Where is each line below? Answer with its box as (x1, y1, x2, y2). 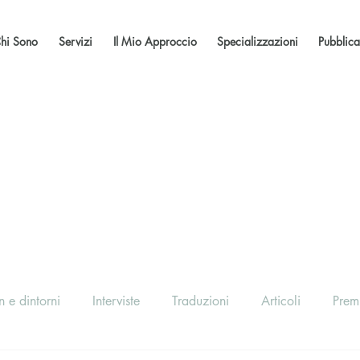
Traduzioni (172, 292, 229, 309)
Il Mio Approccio (113, 34, 198, 49)
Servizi (59, 34, 93, 49)
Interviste (92, 292, 140, 309)
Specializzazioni (217, 34, 299, 49)
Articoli (261, 292, 301, 309)
